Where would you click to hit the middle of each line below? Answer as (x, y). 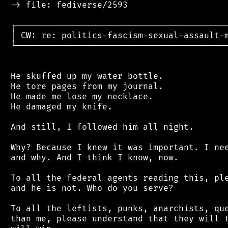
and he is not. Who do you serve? (90, 188)
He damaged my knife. (59, 107)
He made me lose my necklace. (79, 96)
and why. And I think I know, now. (92, 158)
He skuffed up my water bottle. (84, 76)
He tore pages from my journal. (84, 86)
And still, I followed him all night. (100, 127)
